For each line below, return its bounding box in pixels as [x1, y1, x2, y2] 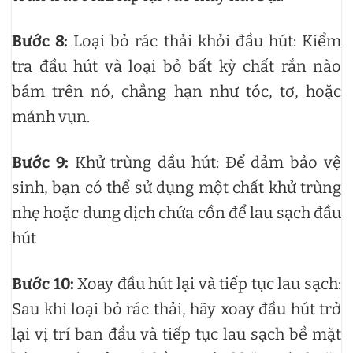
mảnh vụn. [12, 107, 90, 127]
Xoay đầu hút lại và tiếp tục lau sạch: [73, 274, 342, 294]
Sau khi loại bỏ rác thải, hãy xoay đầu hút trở [12, 299, 341, 319]
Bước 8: [12, 32, 74, 51]
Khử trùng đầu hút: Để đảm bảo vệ [74, 153, 342, 173]
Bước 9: [12, 153, 75, 173]
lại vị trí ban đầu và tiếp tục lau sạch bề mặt [12, 325, 341, 344]
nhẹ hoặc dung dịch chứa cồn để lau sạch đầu [12, 203, 341, 223]
